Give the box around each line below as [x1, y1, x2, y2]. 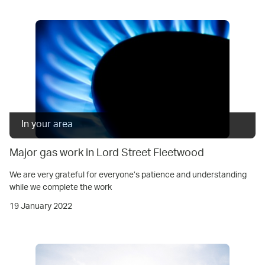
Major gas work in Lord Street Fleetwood [9, 142, 204, 165]
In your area [21, 114, 73, 135]
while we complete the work [9, 177, 112, 197]
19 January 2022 [9, 196, 72, 216]
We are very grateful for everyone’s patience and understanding [9, 165, 247, 185]
